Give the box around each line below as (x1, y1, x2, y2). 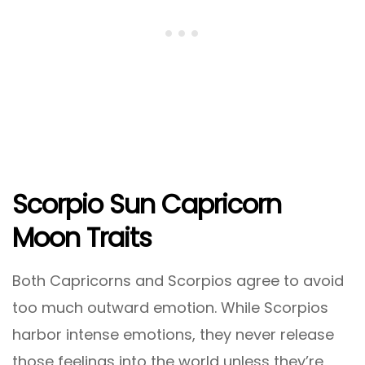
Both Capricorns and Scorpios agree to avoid (12, 270, 344, 292)
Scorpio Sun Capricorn (12, 185, 281, 222)
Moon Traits (12, 218, 152, 256)
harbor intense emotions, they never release (12, 324, 334, 345)
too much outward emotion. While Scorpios (12, 297, 328, 319)
